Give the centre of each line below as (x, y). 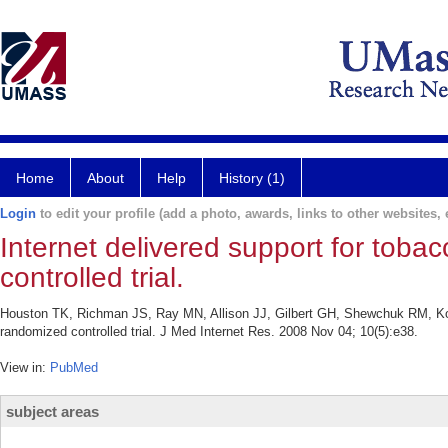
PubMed (74, 367)
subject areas (52, 411)
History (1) (252, 178)
